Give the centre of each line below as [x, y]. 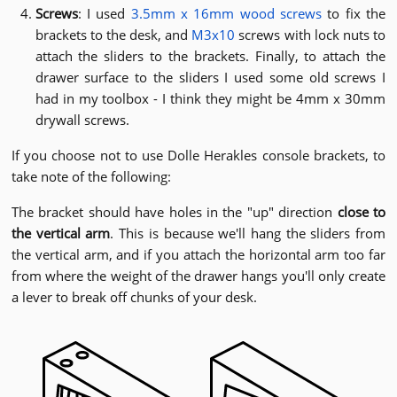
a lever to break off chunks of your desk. [134, 297]
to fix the [354, 14]
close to [362, 212]
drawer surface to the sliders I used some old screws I [210, 78]
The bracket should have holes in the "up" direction [175, 212]
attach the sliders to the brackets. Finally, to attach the [210, 56]
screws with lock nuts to [310, 35]
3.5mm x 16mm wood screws [226, 14]
